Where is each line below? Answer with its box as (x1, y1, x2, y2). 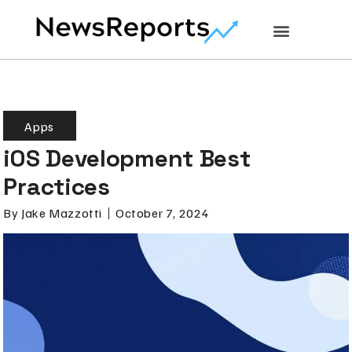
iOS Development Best (3, 142, 251, 174)
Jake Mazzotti (18, 205, 103, 222)
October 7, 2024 (115, 205, 210, 222)
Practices (3, 170, 110, 202)
